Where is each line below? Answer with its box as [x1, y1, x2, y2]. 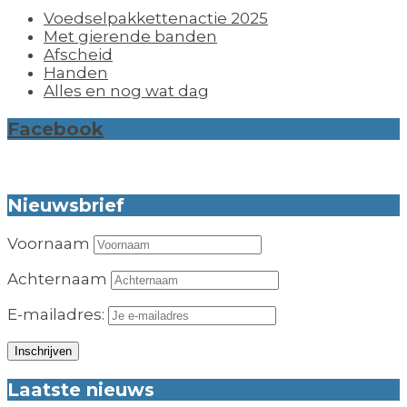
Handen [44, 64, 108, 83]
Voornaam [7, 234, 90, 253]
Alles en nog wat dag [44, 82, 209, 101]
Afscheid [44, 45, 113, 65]
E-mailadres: [7, 305, 108, 324]
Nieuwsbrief [7, 194, 124, 217]
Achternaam [7, 270, 107, 289]
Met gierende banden [44, 27, 217, 46]
